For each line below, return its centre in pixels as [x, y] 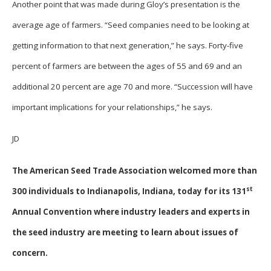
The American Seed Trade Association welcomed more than [135, 170]
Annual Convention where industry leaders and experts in [131, 211]
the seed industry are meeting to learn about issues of [125, 232]
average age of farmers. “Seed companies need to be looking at [131, 24]
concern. [30, 253]
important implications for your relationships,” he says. [112, 107]
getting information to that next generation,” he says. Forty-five [128, 45]
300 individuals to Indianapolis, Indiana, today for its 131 [129, 191]
